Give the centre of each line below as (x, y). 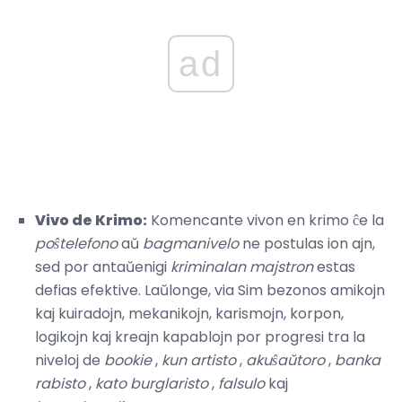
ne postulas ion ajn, (307, 244)
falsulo (241, 384)
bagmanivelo (191, 244)
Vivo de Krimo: (91, 221)
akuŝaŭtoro (285, 361)
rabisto (60, 384)
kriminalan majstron (242, 267)
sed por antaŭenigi (103, 267)
